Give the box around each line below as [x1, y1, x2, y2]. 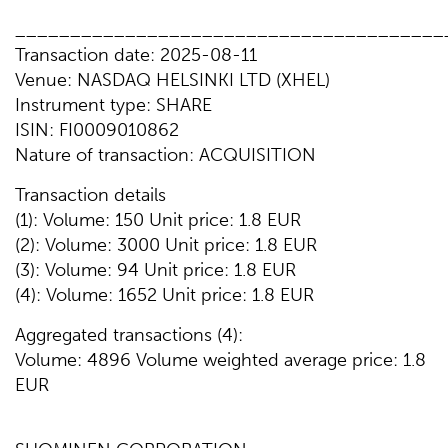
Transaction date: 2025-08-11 [15, 44, 257, 66]
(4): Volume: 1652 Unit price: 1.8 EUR [15, 284, 314, 306]
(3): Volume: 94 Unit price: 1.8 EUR [15, 259, 296, 281]
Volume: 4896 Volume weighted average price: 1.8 [15, 349, 426, 371]
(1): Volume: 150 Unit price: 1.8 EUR [15, 209, 301, 231]
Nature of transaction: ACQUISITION [15, 144, 316, 166]
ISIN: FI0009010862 [15, 119, 179, 141]
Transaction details [15, 184, 166, 206]
